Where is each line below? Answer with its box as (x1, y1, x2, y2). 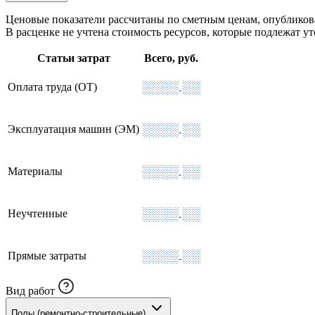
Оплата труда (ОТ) (8, 80, 97, 93)
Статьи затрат (37, 51, 110, 64)
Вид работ (6, 284, 55, 297)
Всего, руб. (144, 51, 198, 64)
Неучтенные (8, 207, 67, 219)
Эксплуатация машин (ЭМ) (8, 122, 139, 135)
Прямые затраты (8, 249, 86, 262)
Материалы (8, 165, 63, 177)
